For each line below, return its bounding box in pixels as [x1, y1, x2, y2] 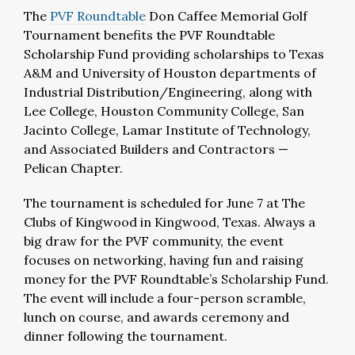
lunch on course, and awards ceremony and [24, 309, 289, 325]
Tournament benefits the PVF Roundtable [24, 27, 275, 43]
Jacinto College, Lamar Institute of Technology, [24, 122, 311, 138]
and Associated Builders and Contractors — [24, 141, 288, 157]
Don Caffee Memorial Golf [146, 8, 307, 24]
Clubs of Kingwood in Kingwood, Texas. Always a [24, 214, 315, 230]
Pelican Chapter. [24, 160, 123, 176]
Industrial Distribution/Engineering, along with [24, 84, 312, 100]
